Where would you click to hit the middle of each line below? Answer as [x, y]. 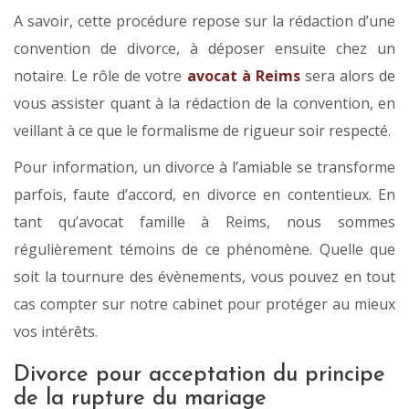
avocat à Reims [243, 76]
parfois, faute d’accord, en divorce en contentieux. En [204, 195]
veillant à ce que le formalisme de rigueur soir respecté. [202, 131]
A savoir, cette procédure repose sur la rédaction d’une [204, 21]
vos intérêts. [56, 332]
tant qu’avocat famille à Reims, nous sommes [204, 222]
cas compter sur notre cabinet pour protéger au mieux [204, 304]
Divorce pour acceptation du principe [199, 376]
